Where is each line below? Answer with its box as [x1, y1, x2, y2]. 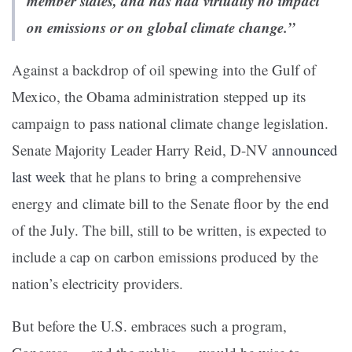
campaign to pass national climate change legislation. [12, 113, 328, 134]
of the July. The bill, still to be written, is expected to [12, 220, 327, 240]
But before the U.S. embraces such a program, [12, 316, 287, 336]
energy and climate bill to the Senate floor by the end [12, 193, 329, 214]
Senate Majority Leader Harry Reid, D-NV [12, 140, 272, 160]
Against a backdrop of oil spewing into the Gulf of [12, 60, 316, 80]
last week [12, 167, 66, 187]
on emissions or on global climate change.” [27, 16, 295, 38]
